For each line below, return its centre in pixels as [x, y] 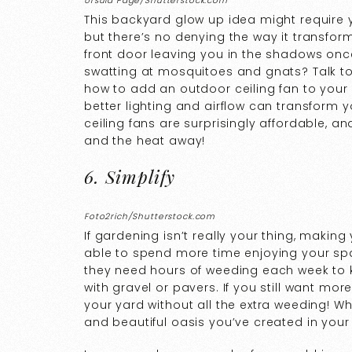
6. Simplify [130, 176]
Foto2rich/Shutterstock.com [150, 216]
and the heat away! [145, 140]
